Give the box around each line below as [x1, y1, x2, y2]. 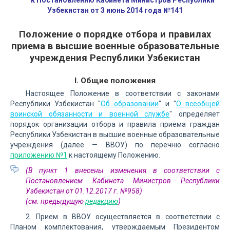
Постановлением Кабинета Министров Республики [26, 177, 220, 185]
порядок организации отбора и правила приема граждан [10, 120, 220, 128]
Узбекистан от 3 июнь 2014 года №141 [47, 6, 183, 14]
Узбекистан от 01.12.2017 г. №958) [26, 187, 142, 195]
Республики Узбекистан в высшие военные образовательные [10, 130, 220, 139]
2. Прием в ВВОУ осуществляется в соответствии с [26, 213, 220, 221]
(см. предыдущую [26, 197, 85, 205]
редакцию [85, 197, 118, 205]
